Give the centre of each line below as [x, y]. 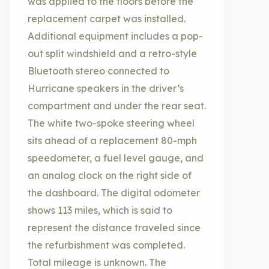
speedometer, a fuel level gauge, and [116, 158]
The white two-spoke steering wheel [111, 123]
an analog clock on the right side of [110, 175]
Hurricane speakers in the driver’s [106, 88]
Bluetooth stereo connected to [98, 71]
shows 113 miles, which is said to [100, 210]
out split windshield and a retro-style [112, 53]
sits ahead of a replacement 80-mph [112, 141]
